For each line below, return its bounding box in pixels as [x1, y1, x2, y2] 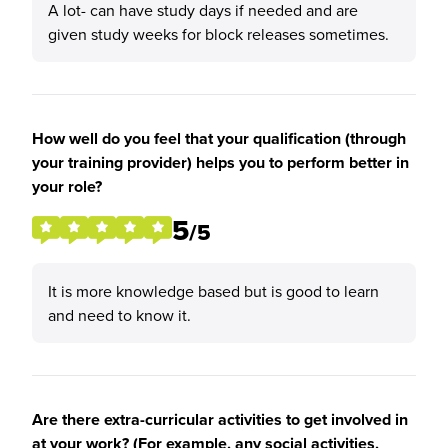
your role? [32, 175, 102, 198]
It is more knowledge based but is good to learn [48, 280, 379, 302]
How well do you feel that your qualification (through [32, 127, 406, 150]
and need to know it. [48, 304, 191, 326]
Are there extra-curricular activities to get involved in [32, 408, 408, 431]
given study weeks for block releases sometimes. [48, 23, 389, 45]
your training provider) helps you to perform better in [32, 151, 409, 174]
